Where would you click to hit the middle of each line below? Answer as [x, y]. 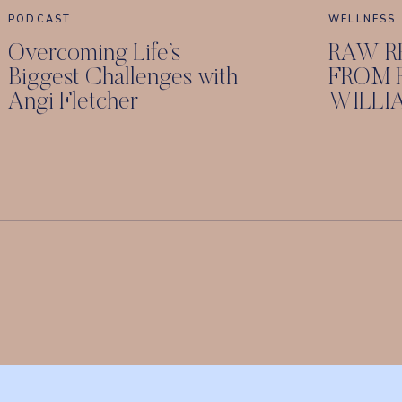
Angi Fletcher [73, 103]
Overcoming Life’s [94, 54]
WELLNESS [363, 19]
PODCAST [40, 19]
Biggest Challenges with [123, 79]
